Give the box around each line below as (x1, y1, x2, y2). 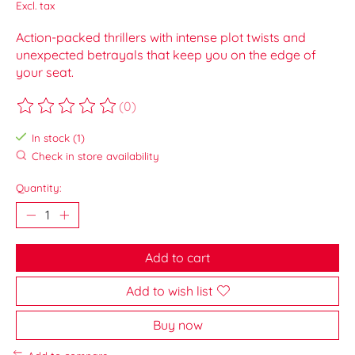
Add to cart (145, 249, 210, 265)
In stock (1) (31, 132, 85, 145)
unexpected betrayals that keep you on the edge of (16, 47, 316, 63)
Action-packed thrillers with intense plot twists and (16, 29, 306, 46)
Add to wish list (125, 282, 212, 299)
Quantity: (16, 181, 62, 194)
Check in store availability (31, 150, 159, 163)
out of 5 (186, 105, 235, 122)
